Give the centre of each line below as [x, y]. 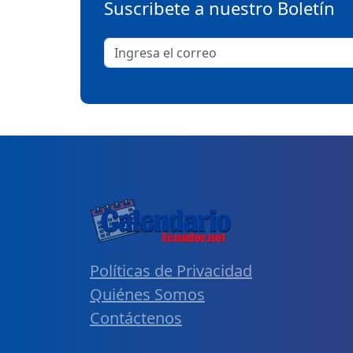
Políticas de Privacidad [171, 270]
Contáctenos [136, 318]
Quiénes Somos [147, 294]
